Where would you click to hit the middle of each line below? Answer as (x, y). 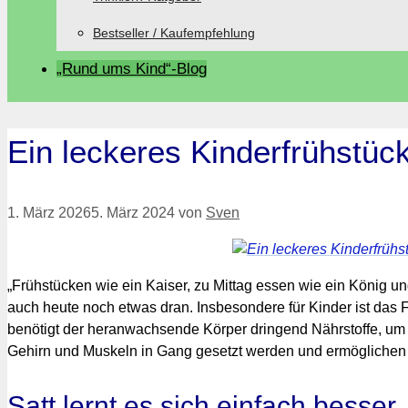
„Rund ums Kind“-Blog (132, 69)
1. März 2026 (49, 213)
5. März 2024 (133, 213)
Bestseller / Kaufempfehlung (174, 33)
